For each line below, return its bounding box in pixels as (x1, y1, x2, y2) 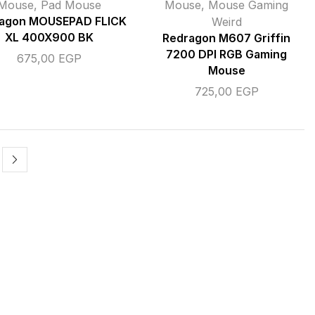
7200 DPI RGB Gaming (166, 48, 287, 62)
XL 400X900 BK (5, 31, 94, 45)
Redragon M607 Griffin (162, 32, 290, 46)
